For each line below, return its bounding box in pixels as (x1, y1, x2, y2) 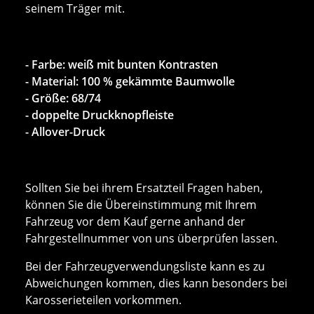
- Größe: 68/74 (25, 90, 101, 106)
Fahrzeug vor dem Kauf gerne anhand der (25, 213, 245, 229)
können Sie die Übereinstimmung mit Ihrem (25, 196, 257, 212)
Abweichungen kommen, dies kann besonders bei (25, 275, 287, 291)
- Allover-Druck (25, 123, 105, 139)
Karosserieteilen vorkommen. (25, 292, 182, 308)
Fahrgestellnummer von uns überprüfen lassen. (25, 230, 278, 246)
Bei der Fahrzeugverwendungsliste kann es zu (25, 258, 265, 274)
